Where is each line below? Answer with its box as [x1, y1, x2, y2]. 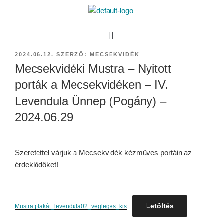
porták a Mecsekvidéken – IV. [15, 78, 168, 92]
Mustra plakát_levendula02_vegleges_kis [15, 202, 127, 210]
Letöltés [146, 201, 174, 210]
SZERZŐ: [54, 51, 90, 58]
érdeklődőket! [15, 160, 58, 169]
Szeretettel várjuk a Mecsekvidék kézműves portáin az [15, 148, 192, 157]
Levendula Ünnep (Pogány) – [15, 94, 166, 108]
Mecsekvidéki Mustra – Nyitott [15, 62, 171, 75]
